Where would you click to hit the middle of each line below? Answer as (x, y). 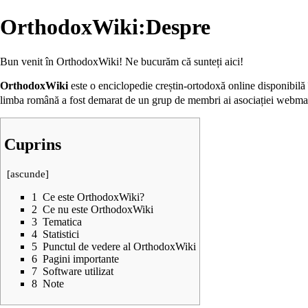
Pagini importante (81, 259)
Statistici (61, 234)
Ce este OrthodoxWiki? (93, 197)
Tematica (62, 222)
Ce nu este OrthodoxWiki (98, 210)
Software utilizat (78, 272)
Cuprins (33, 145)
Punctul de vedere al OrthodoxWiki (119, 247)
